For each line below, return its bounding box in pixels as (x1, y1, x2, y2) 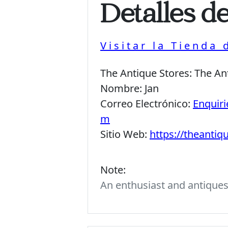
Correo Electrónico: (100, 96, 193, 110)
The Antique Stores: (100, 66, 194, 80)
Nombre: (100, 81, 145, 95)
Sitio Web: (100, 127, 150, 141)
